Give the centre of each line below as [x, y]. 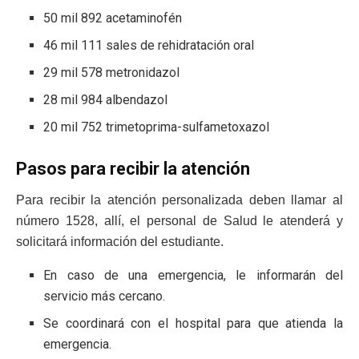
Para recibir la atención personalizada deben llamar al [179, 200]
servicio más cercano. [105, 296]
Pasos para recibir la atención [133, 168]
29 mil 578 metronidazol [112, 72]
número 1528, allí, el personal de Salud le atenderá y [179, 220]
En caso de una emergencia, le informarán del [193, 275]
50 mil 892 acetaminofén [113, 18]
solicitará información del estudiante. [120, 241]
